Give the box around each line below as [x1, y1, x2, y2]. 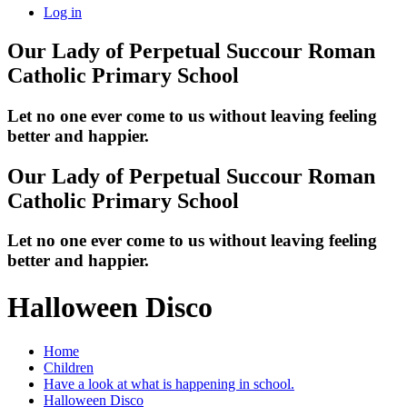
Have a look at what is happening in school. [44, 376, 294, 392]
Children [44, 360, 94, 376]
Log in [44, 4, 82, 20]
